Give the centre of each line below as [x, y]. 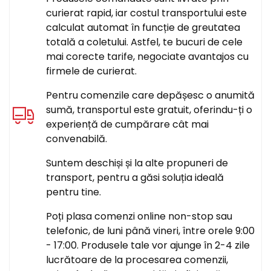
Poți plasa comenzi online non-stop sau [139, 216]
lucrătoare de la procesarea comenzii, [137, 260]
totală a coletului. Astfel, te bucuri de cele [144, 42]
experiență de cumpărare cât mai [127, 124]
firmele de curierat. [91, 71]
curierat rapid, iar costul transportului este [146, 13]
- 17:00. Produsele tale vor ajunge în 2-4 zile [148, 245]
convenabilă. [77, 139]
